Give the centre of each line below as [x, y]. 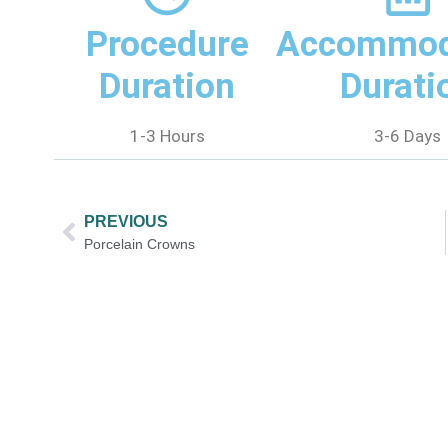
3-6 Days [408, 135]
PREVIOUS [125, 221]
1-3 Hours [167, 135]
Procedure [167, 44]
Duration [167, 86]
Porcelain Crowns [139, 243]
